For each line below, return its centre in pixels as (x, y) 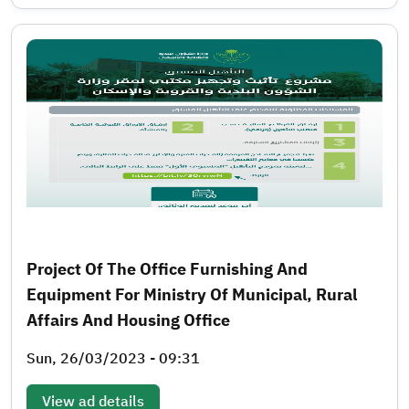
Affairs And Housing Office (128, 320)
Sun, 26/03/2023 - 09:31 (113, 358)
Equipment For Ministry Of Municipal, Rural (192, 294)
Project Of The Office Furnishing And (167, 268)
